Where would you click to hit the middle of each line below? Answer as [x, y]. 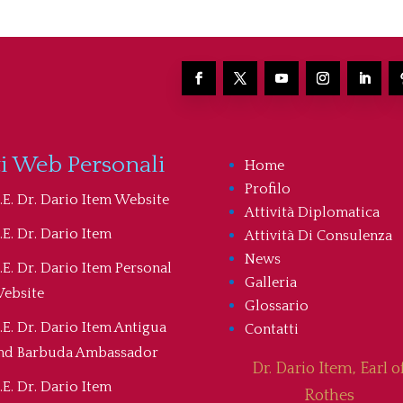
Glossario [276, 306]
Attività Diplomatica [312, 213]
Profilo [267, 189]
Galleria [270, 283]
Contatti [271, 330]
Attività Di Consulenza [318, 236]
